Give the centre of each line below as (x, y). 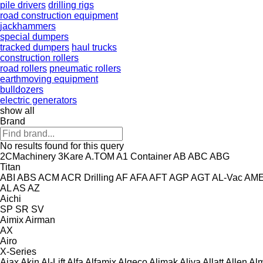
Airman (40, 220)
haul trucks (94, 47)
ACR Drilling (87, 177)
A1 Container (144, 156)
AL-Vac (227, 177)
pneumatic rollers (85, 68)
